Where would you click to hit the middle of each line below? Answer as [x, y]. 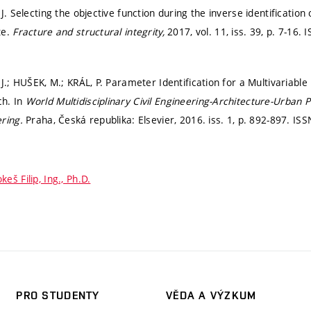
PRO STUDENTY [58, 295]
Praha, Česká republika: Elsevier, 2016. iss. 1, [132, 119]
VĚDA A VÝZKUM [211, 295]
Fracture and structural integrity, [90, 32]
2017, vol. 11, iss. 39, [217, 32]
